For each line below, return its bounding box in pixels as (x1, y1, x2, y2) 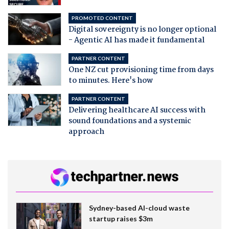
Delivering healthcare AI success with (68, 104, 205, 117)
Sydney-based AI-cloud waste (88, 203, 190, 212)
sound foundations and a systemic (68, 115, 191, 127)
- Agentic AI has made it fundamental (68, 34, 204, 47)
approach (68, 126, 104, 138)
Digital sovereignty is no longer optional (68, 24, 216, 36)
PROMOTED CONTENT (71, 15, 133, 21)
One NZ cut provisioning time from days (68, 64, 214, 76)
